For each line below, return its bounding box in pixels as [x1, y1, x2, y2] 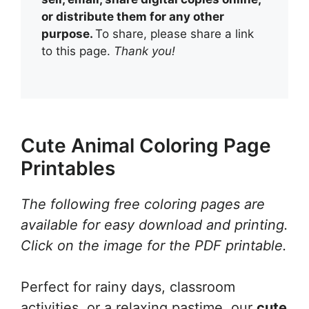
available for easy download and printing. [21, 216, 288, 233]
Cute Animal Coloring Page [21, 133, 271, 157]
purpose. [41, 27, 95, 41]
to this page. [41, 44, 114, 59]
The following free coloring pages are [21, 195, 265, 212]
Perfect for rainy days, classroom [21, 278, 235, 295]
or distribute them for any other [41, 10, 224, 24]
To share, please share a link [95, 27, 254, 41]
